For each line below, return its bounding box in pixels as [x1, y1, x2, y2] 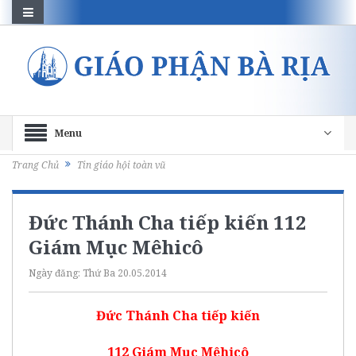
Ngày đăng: [29, 265, 83, 280]
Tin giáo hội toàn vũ [77, 158, 165, 172]
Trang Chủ [12, 158, 59, 172]
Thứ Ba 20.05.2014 [83, 265, 167, 280]
